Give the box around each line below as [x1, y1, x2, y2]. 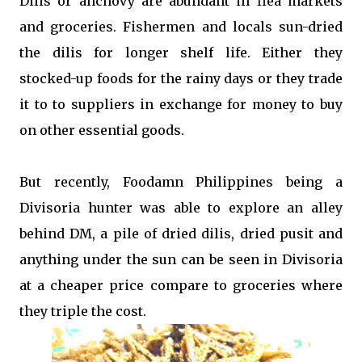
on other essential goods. [19, 121, 187, 138]
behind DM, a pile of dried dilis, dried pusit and [19, 225, 343, 242]
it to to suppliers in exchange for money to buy [19, 95, 343, 112]
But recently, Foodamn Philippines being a [19, 173, 343, 190]
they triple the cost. [19, 302, 149, 319]
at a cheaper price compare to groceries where [19, 276, 343, 293]
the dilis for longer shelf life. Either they [19, 44, 343, 61]
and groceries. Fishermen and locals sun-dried [19, 18, 343, 35]
